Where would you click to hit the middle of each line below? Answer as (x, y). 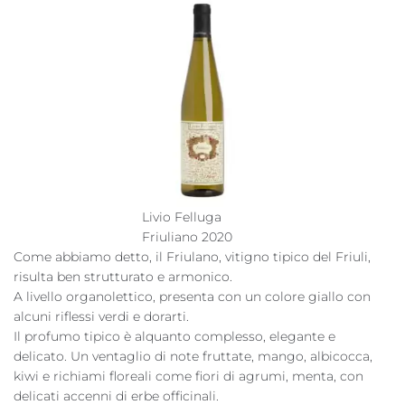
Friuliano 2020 (187, 237)
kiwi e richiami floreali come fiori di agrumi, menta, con (188, 376)
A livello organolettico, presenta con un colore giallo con (192, 297)
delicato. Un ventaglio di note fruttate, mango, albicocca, (193, 356)
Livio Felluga (182, 217)
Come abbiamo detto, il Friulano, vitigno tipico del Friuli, (192, 257)
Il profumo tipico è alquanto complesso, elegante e (174, 336)
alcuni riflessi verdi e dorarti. (101, 316)
